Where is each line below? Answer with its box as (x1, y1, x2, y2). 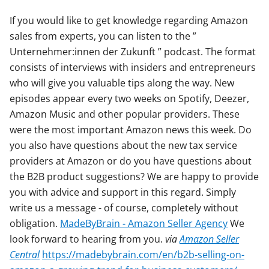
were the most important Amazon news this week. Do (10, 123, 252, 137)
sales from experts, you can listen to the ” (10, 29, 196, 43)
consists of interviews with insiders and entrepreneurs (10, 61, 256, 74)
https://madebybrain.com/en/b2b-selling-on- (42, 248, 244, 262)
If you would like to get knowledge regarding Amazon (10, 14, 248, 28)
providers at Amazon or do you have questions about (10, 154, 252, 168)
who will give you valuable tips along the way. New (10, 76, 234, 90)
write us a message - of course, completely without (10, 201, 238, 215)
